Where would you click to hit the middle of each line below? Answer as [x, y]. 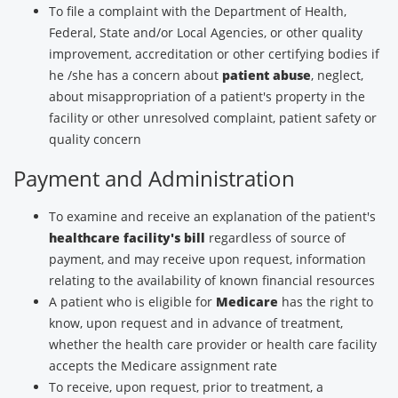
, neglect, [337, 75]
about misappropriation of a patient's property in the [207, 96]
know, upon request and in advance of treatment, [196, 323]
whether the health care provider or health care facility [213, 344]
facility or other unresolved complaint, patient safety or [213, 118]
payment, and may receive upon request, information [207, 259]
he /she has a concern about [135, 75]
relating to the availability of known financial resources [212, 280]
